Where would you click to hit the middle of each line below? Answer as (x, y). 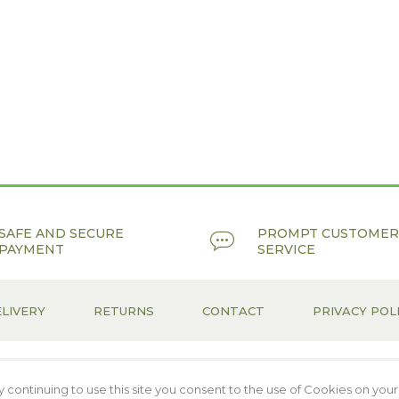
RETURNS (123, 311)
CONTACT (233, 311)
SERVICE (286, 249)
